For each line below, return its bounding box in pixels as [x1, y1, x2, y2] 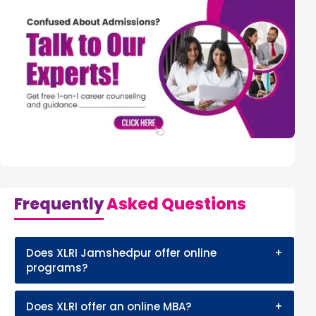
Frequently [14, 193, 104, 215]
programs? [26, 260, 87, 275]
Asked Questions [104, 193, 246, 215]
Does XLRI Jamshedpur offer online [26, 245, 217, 260]
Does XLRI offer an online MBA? [26, 298, 191, 314]
